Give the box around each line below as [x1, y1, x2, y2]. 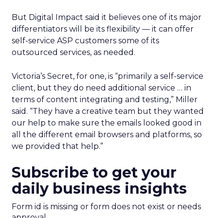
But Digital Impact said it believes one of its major [12, 13, 201, 22]
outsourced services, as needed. [12, 48, 135, 57]
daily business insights [12, 180, 187, 198]
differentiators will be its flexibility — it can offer [12, 24, 194, 34]
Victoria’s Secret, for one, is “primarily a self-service [12, 72, 203, 81]
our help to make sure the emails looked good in [12, 118, 201, 127]
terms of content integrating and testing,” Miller [12, 95, 198, 104]
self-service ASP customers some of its [12, 36, 159, 45]
